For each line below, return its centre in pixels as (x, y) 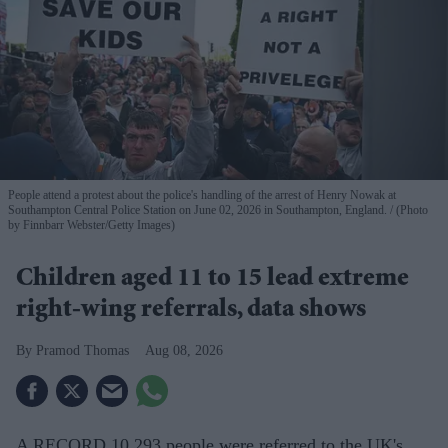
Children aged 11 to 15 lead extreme (212, 280)
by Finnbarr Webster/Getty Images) (91, 225)
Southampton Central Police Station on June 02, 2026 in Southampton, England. (199, 210)
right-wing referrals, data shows (191, 311)
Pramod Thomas (82, 351)
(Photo (410, 210)
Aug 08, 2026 (184, 351)
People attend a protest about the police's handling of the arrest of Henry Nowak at (202, 195)
